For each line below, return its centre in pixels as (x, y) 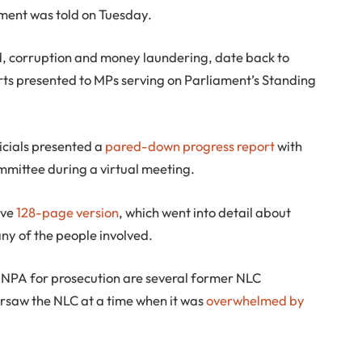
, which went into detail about (205, 212)
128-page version (68, 212)
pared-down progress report (192, 146)
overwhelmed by (256, 301)
